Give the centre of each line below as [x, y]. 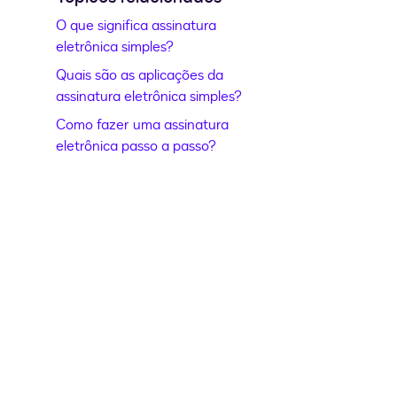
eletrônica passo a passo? [136, 147]
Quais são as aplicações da [140, 76]
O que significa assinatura [136, 26]
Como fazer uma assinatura [143, 125]
